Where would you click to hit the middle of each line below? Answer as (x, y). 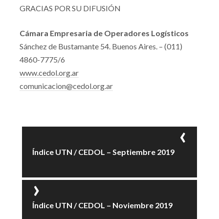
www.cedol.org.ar (49, 73)
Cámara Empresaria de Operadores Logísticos (104, 33)
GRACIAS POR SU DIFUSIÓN (70, 8)
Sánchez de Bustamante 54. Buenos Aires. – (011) (101, 46)
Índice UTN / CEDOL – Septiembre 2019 (103, 152)
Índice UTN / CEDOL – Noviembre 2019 (102, 205)
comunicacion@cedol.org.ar (66, 86)
